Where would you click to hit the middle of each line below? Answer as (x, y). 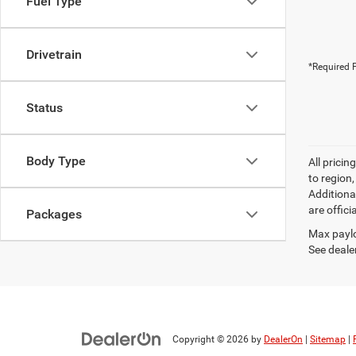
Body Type (56, 161)
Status (44, 108)
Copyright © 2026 (212, 339)
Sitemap (328, 339)
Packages (54, 214)
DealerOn (283, 339)
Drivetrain (54, 54)
